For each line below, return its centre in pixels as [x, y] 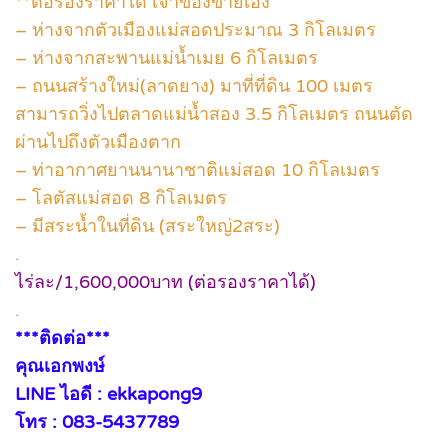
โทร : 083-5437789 [97, 421]
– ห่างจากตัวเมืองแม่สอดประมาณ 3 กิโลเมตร [195, 29]
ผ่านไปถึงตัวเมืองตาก [98, 141]
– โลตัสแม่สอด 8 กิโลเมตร [121, 197]
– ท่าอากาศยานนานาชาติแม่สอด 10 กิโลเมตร [197, 169]
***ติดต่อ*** [62, 337]
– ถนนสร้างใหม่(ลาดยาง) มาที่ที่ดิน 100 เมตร [194, 85]
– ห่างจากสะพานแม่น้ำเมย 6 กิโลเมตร [166, 57]
